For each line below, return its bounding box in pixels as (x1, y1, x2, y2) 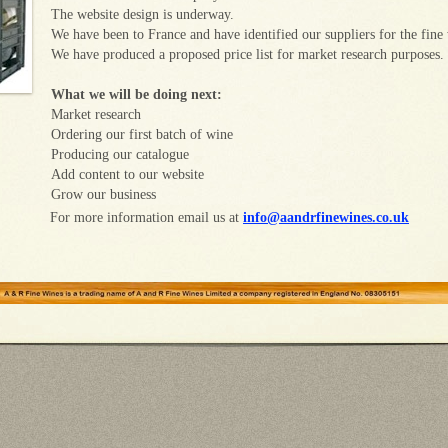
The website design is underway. (51, 7, 234, 22)
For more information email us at (50, 210, 243, 225)
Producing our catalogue (51, 147, 189, 162)
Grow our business (51, 187, 156, 202)
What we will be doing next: (51, 87, 222, 102)
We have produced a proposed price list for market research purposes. (51, 47, 444, 62)
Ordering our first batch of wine (51, 127, 233, 142)
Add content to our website (51, 167, 204, 182)
